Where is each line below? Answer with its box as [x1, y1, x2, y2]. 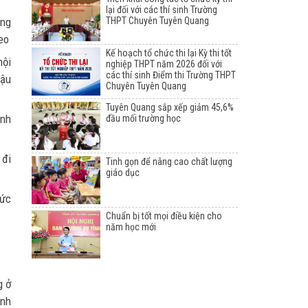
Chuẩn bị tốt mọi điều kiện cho [106, 210, 222, 222]
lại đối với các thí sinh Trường [106, 4, 217, 16]
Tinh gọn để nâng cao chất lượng [106, 156, 232, 168]
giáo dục [106, 167, 140, 179]
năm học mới [106, 221, 156, 233]
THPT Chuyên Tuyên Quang [106, 15, 209, 27]
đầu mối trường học [106, 113, 181, 124]
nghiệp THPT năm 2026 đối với [106, 58, 222, 70]
